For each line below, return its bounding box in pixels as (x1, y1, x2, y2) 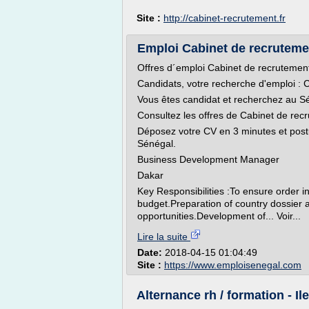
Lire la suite (137, 231, 190, 242)
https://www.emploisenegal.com (164, 259, 301, 270)
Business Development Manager (137, 154, 279, 165)
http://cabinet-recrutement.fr (163, 12, 286, 23)
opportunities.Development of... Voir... (137, 210, 301, 221)
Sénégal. (137, 138, 176, 149)
